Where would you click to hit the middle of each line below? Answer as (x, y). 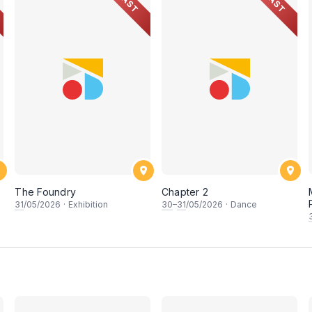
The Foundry (46, 192)
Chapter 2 (185, 192)
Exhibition (88, 204)
